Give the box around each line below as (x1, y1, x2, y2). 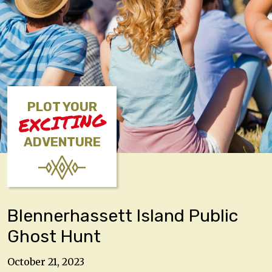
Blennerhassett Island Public (7, 205, 238, 226)
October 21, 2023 (7, 255, 84, 268)
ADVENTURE (23, 135, 101, 149)
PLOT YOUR (27, 100, 97, 114)
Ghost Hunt (7, 226, 101, 246)
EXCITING (17, 107, 107, 138)
